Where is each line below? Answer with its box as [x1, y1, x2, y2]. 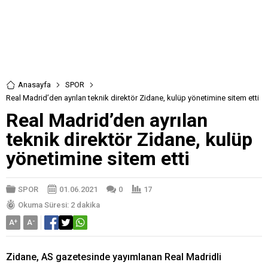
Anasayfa [18, 80, 51, 89]
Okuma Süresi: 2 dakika [18, 200, 100, 209]
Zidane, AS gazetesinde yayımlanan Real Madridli [6, 251, 221, 263]
